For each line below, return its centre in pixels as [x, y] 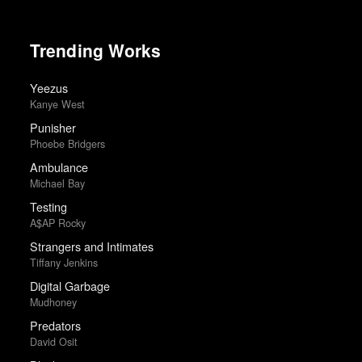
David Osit [53, 341]
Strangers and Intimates [91, 246]
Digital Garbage [69, 286]
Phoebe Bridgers [67, 143]
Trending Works [95, 51]
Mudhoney [53, 302]
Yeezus [48, 88]
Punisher [53, 128]
